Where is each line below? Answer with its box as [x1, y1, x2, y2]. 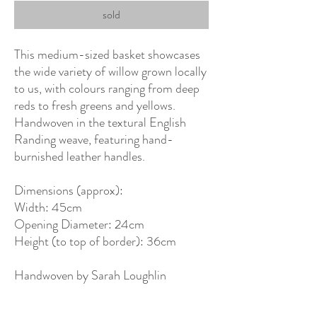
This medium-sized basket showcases [14, 45, 200, 64]
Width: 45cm [14, 197, 82, 217]
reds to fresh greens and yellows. [14, 96, 175, 115]
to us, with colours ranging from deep [14, 79, 200, 98]
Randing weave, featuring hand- [14, 129, 173, 149]
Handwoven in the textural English [14, 113, 186, 132]
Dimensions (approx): [14, 180, 123, 200]
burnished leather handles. [14, 146, 145, 166]
